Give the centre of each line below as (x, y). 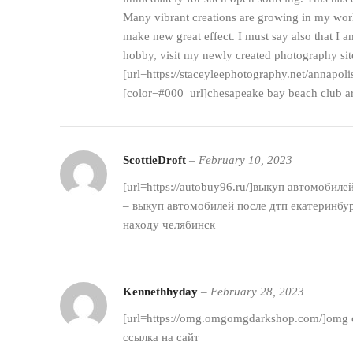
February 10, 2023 (245, 160)
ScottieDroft (156, 160)
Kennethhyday (162, 291)
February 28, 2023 (257, 291)
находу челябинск (169, 224)
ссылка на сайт (161, 337)
